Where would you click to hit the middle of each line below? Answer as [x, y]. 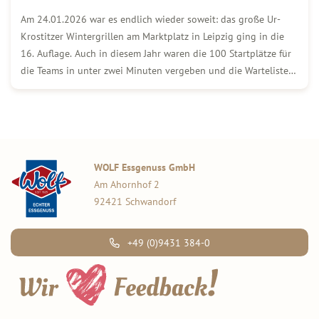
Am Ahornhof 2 [127, 185]
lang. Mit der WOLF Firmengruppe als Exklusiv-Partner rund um [159, 88]
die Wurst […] [49, 105]
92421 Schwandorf [135, 202]
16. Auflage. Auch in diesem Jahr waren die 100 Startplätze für [156, 54]
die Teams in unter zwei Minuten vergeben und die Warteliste [155, 71]
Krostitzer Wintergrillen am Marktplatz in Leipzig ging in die [152, 37]
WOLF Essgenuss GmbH [145, 168]
